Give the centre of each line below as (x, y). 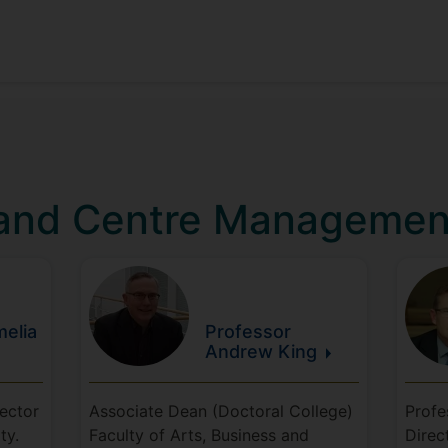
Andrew (241, 352)
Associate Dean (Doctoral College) (220, 411)
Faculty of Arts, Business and (198, 435)
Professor (247, 331)
